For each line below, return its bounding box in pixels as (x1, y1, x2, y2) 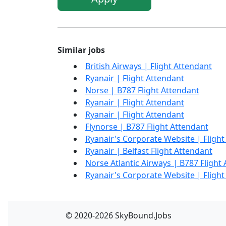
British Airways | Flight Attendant (85, 61, 212, 72)
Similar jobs (58, 44, 105, 56)
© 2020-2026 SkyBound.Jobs (66, 210, 172, 221)
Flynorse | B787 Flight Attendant (85, 121, 208, 133)
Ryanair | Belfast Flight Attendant (85, 145, 212, 157)
